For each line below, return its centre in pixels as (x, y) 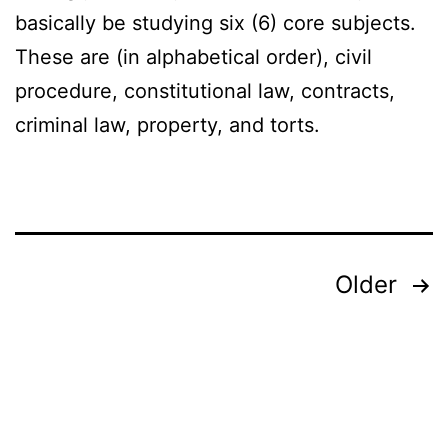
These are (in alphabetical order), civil (193, 57)
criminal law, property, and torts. (167, 125)
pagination (103, 333)
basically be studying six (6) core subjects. (215, 23)
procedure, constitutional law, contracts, (205, 91)
